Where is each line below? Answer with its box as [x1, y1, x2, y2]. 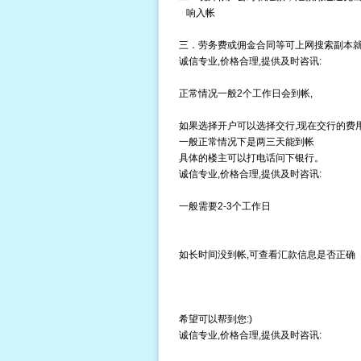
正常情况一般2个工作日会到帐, [178, 88, 313, 99]
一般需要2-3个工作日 [178, 201, 271, 212]
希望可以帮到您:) [178, 313, 252, 325]
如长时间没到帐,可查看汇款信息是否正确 [178, 249, 355, 260]
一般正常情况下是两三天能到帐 [178, 136, 314, 147]
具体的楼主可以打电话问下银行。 [178, 152, 324, 164]
